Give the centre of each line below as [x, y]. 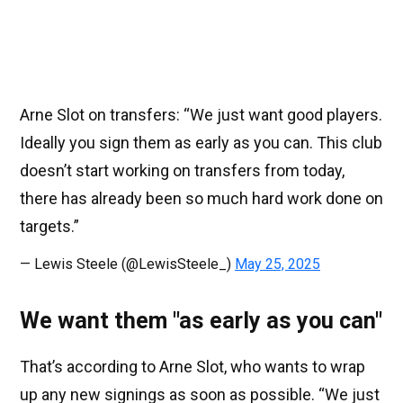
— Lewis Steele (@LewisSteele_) [127, 264]
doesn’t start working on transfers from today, [182, 171]
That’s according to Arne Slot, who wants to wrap [193, 367]
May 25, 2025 [278, 264]
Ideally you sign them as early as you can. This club [201, 143]
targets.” [49, 227]
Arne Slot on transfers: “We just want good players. [201, 115]
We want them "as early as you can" [201, 321]
